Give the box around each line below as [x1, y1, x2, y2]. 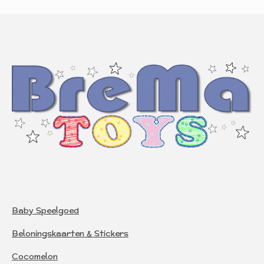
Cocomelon [12, 250, 58, 262]
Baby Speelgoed [12, 204, 79, 216]
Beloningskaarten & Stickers [12, 227, 128, 239]
